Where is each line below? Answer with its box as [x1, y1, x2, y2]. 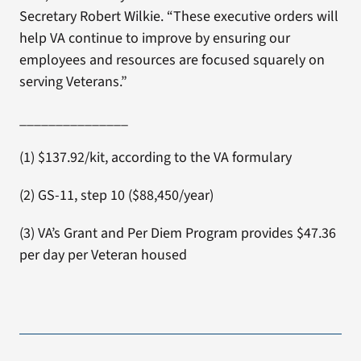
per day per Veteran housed [19, 245, 187, 265]
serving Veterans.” [19, 72, 127, 92]
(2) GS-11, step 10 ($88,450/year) [19, 185, 214, 205]
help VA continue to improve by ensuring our [19, 28, 290, 48]
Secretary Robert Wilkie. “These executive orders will [19, 6, 338, 27]
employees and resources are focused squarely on [19, 50, 325, 70]
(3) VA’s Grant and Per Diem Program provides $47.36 [19, 223, 336, 243]
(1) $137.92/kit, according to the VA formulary [19, 147, 292, 168]
